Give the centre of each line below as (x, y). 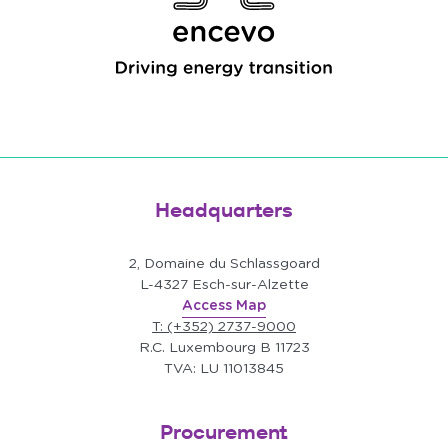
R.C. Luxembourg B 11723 (224, 348)
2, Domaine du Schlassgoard (224, 264)
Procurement (224, 432)
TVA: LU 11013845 (224, 369)
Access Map (224, 306)
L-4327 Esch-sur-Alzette (224, 285)
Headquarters (224, 210)
